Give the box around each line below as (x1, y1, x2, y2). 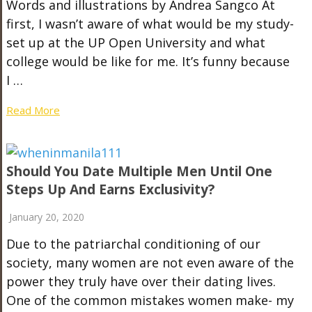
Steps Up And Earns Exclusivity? (6, 180, 214, 198)
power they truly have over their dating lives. (6, 273, 276, 290)
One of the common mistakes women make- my (6, 292, 294, 309)
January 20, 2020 (8, 210, 84, 224)
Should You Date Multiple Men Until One (6, 162, 272, 180)
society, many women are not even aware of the (6, 254, 294, 271)
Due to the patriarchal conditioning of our (6, 235, 260, 252)
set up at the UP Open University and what (6, 34, 265, 51)
